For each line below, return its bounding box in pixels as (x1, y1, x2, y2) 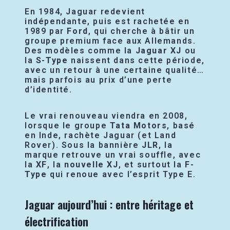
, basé (167, 121, 196, 131)
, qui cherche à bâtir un (88, 26, 195, 36)
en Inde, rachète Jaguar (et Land (25, 130, 177, 141)
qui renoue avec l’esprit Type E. (47, 169, 196, 180)
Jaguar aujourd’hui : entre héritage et (25, 196, 194, 213)
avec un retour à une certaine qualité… (25, 65, 204, 75)
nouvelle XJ (64, 160, 119, 170)
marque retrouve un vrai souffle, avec (25, 150, 201, 160)
